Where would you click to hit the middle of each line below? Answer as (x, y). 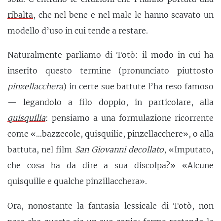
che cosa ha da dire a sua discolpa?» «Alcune (110, 166)
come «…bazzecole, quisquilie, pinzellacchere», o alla (110, 134)
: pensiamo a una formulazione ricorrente (129, 118)
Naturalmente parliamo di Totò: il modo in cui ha (110, 55)
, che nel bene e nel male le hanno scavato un (123, 15)
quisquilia (26, 118)
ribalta (20, 15)
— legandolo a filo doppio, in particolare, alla (110, 102)
